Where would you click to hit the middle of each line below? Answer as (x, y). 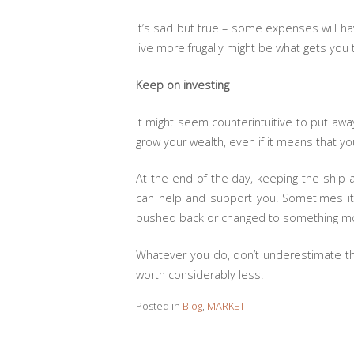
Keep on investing (184, 85)
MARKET (226, 305)
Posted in (159, 305)
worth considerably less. (200, 274)
